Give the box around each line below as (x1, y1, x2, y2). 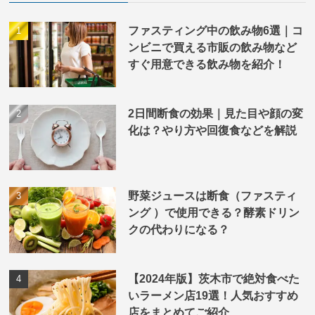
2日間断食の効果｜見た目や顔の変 (127, 106, 303, 120)
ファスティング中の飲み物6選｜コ (127, 23, 303, 37)
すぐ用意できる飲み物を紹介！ (127, 57, 285, 70)
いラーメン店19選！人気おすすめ (127, 289, 298, 302)
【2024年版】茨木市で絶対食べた (127, 272, 300, 285)
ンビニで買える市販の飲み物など (127, 40, 297, 53)
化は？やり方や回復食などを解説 (127, 123, 297, 136)
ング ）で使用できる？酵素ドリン (127, 206, 300, 219)
